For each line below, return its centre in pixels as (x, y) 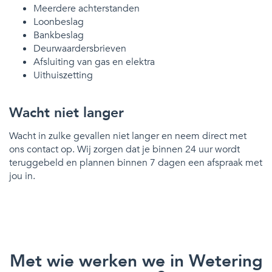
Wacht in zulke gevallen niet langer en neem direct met (128, 136)
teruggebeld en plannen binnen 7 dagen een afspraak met (136, 162)
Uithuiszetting (63, 75)
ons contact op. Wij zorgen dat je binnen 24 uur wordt (124, 149)
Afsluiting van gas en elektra (94, 62)
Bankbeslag (59, 35)
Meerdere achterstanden (87, 8)
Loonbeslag (59, 22)
